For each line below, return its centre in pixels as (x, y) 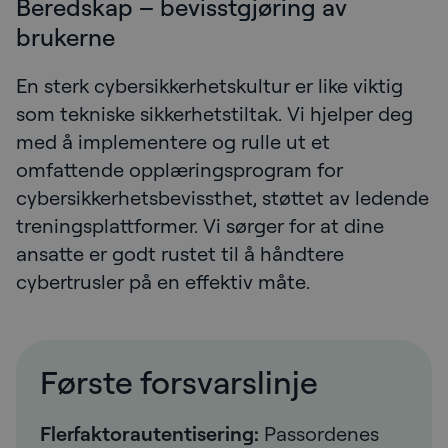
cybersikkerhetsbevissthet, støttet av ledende (222, 197)
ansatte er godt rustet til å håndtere (180, 253)
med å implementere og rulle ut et (173, 141)
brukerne (65, 36)
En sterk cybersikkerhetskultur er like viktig (209, 85)
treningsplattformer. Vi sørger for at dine (200, 225)
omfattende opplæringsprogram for (179, 169)
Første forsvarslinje (179, 381)
